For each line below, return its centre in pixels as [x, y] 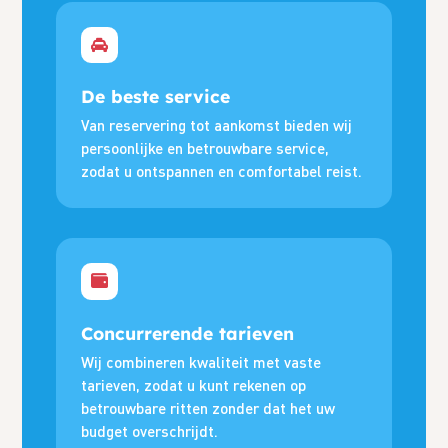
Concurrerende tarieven [188, 332]
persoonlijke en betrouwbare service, [205, 148]
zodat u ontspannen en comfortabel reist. [222, 171]
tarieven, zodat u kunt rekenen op [194, 384]
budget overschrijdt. [150, 430]
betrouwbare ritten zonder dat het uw [208, 407]
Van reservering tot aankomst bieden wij [217, 125]
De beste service [156, 96]
